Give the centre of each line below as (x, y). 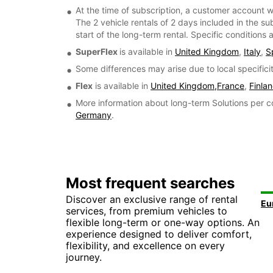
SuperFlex (97, 52)
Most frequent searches (150, 183)
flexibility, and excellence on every (145, 246)
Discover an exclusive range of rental (152, 200)
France (231, 86)
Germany (94, 115)
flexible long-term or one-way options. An (163, 223)
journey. (84, 257)
